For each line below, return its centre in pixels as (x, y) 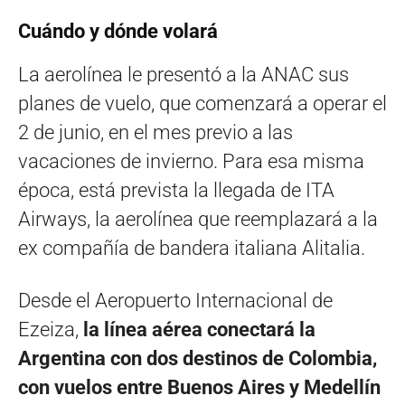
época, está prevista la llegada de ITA (176, 191)
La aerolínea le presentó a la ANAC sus (184, 75)
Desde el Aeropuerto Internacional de (175, 301)
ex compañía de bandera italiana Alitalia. (192, 249)
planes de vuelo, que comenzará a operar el (202, 104)
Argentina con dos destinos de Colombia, (198, 359)
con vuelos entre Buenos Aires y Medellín (199, 388)
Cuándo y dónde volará (118, 32)
